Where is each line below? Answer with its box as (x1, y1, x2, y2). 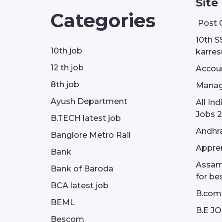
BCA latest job (51, 181, 109, 190)
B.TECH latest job (51, 113, 121, 123)
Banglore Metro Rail (51, 130, 131, 140)
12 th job (51, 63, 84, 72)
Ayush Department (51, 97, 127, 106)
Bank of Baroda (51, 164, 113, 173)
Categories (51, 9, 156, 32)
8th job (51, 80, 79, 89)
